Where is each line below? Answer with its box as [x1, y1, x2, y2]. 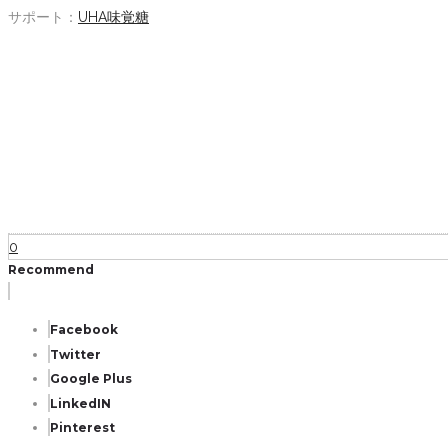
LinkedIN [50, 396, 111, 411]
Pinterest [50, 420, 115, 435]
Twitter [50, 347, 101, 362]
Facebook [50, 322, 118, 337]
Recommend [8, 262, 94, 277]
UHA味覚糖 [78, 9, 149, 25]
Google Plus [50, 371, 132, 386]
